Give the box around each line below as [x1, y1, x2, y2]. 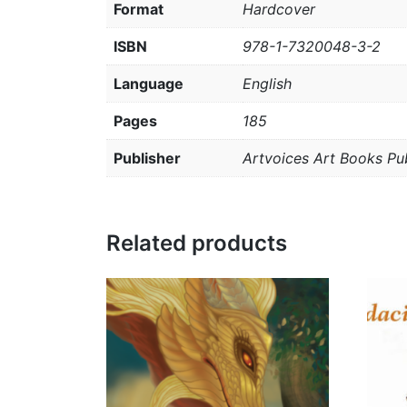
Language [114, 74, 184, 94]
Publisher [114, 149, 181, 168]
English [243, 74, 292, 94]
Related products [106, 230, 287, 257]
